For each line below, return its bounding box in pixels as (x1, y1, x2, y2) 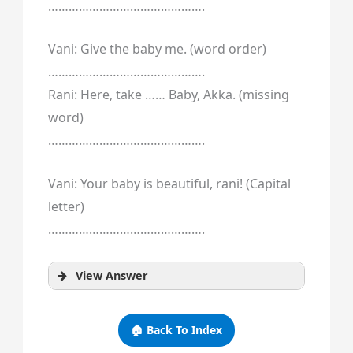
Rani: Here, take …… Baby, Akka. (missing (47, 86, 289, 104)
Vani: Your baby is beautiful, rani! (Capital (47, 174, 291, 192)
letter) (47, 197, 84, 215)
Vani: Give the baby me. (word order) (47, 40, 266, 58)
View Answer (75, 267, 148, 283)
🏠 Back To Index (131, 321, 222, 337)
